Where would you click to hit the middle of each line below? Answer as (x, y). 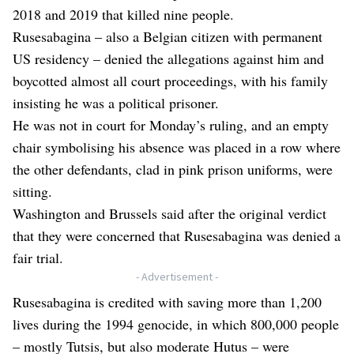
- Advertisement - (177, 277)
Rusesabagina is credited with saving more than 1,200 (167, 302)
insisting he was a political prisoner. (116, 103)
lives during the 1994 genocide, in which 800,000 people (176, 324)
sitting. (32, 192)
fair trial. (38, 258)
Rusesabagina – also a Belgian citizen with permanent (168, 37)
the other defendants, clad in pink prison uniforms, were (173, 169)
